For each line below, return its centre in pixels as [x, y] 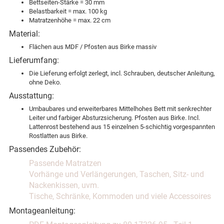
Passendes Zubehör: [45, 149]
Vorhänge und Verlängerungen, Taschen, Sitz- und [116, 174]
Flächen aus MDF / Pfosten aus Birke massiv [93, 47]
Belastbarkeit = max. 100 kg [68, 11]
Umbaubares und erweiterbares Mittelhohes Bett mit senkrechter [120, 109]
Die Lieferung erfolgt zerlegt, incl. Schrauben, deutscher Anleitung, [122, 73]
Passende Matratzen [65, 163]
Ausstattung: [31, 96]
